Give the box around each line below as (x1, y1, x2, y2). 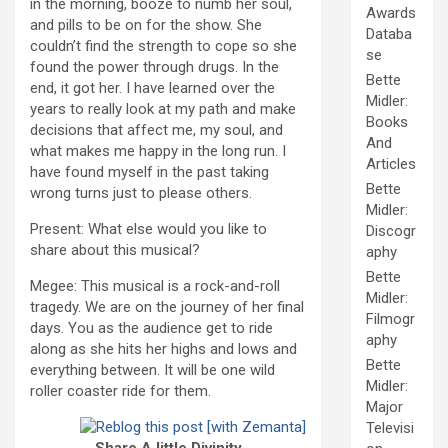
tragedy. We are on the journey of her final (30, 297, 304, 316)
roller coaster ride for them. (30, 381, 211, 400)
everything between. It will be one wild (30, 360, 275, 379)
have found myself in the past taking (30, 162, 269, 181)
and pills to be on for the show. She (30, 15, 262, 34)
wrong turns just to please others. (30, 183, 252, 202)
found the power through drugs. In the (30, 57, 279, 76)
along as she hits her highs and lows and (30, 339, 297, 358)
